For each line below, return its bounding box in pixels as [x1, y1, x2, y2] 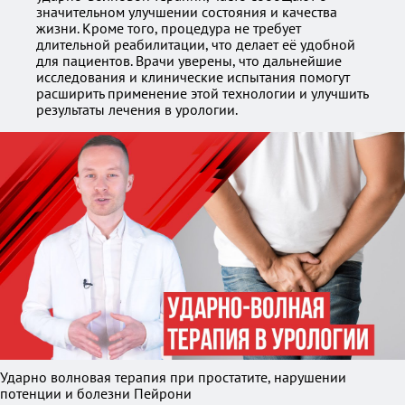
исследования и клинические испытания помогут [36, 68, 350, 86]
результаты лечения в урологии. [36, 100, 238, 118]
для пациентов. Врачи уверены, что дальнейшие [36, 52, 342, 70]
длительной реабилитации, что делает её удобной [36, 35, 355, 53]
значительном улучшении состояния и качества [36, 3, 337, 21]
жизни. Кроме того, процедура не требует [36, 19, 301, 37]
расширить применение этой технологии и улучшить [36, 84, 368, 102]
